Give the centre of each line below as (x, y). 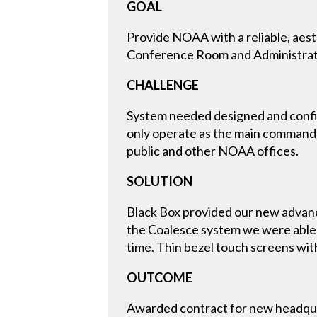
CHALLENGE (163, 85)
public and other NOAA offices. (213, 151)
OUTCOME (160, 278)
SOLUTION (160, 181)
